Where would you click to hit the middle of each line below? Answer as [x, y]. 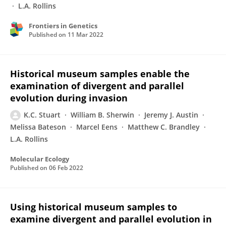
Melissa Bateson [38, 127]
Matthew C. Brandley [164, 127]
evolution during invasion [69, 98]
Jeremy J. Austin [171, 115]
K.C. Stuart [42, 115]
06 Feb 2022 [66, 168]
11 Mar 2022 [86, 35]
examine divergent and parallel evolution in [111, 219]
